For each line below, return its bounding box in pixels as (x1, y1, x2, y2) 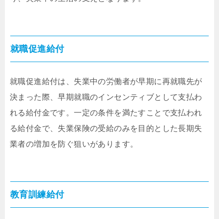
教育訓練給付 (10, 190, 65, 200)
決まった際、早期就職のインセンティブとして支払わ (10, 93, 202, 102)
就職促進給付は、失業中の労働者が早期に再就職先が (10, 77, 202, 86)
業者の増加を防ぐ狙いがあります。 (10, 140, 138, 149)
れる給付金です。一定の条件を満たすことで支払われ (10, 109, 202, 117)
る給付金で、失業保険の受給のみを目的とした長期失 (10, 124, 202, 133)
